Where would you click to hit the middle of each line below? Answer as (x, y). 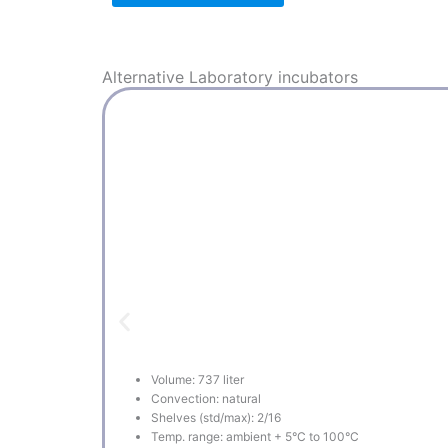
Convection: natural (206, 398)
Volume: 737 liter (197, 379)
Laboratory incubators (273, 76)
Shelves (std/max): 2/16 (216, 417)
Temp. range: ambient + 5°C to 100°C (255, 436)
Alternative (145, 76)
